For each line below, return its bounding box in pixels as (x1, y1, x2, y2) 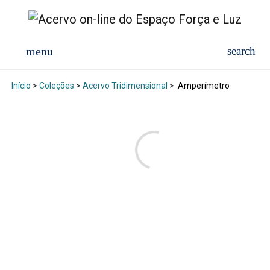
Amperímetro (175, 81, 230, 91)
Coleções (39, 81, 74, 91)
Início (11, 81, 31, 91)
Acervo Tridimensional (82, 81, 168, 91)
